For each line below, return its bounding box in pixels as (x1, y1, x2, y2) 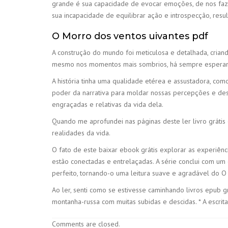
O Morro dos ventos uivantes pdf (52, 31, 208, 42)
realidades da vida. (52, 128, 110, 137)
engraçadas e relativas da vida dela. (52, 99, 163, 109)
